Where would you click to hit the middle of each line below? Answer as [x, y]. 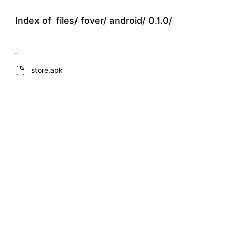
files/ [67, 21]
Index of [34, 21]
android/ [128, 21]
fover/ [94, 21]
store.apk [47, 70]
